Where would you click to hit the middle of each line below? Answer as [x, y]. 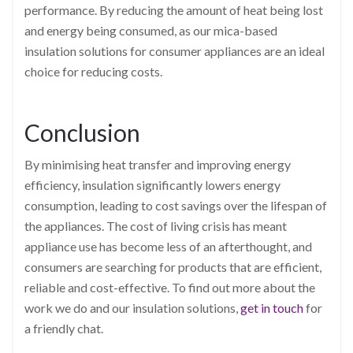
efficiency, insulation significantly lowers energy [152, 185]
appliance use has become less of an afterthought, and [168, 247]
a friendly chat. [64, 329]
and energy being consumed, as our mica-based [151, 31]
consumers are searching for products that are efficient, [173, 267]
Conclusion [82, 133]
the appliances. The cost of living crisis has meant [156, 226]
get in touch [272, 308]
